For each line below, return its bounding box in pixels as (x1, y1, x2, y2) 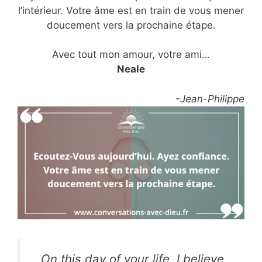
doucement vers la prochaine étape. (46, 19, 216, 31)
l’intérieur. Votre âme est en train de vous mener (18, 4, 244, 16)
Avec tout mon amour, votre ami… (52, 49, 210, 61)
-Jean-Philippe (175, 92, 244, 105)
